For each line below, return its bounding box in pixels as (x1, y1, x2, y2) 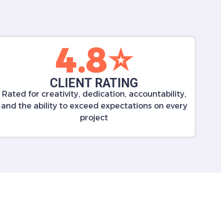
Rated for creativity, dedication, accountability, (1, 89, 186, 99)
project (80, 113, 109, 122)
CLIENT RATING (50, 76, 139, 90)
